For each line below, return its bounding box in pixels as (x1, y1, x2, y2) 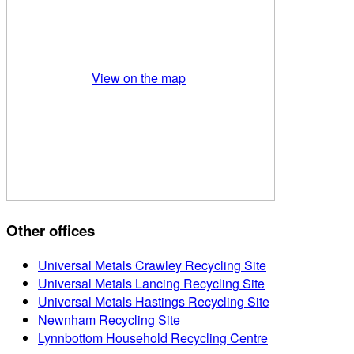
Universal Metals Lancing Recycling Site (38, 273, 265, 292)
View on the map (92, 68, 186, 87)
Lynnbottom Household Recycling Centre (38, 328, 268, 347)
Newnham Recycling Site (38, 310, 180, 329)
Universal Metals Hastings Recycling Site (38, 292, 269, 311)
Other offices (6, 219, 95, 241)
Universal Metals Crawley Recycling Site (38, 255, 266, 274)
